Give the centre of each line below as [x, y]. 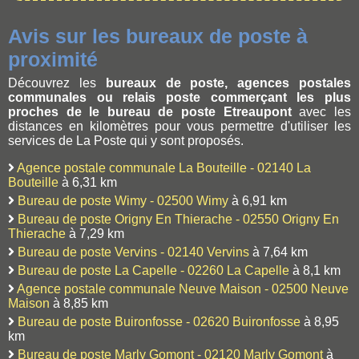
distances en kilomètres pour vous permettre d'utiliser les [179, 126]
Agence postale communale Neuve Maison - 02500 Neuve [183, 288]
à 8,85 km [79, 303]
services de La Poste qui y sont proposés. [126, 140]
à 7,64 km [278, 252]
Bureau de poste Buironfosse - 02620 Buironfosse [159, 321]
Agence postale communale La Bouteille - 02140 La [164, 167]
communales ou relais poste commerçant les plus [179, 97]
